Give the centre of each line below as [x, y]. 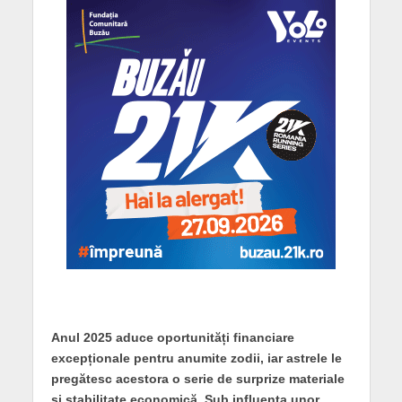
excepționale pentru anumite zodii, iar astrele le [196, 358]
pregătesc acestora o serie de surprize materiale [197, 379]
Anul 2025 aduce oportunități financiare [172, 338]
